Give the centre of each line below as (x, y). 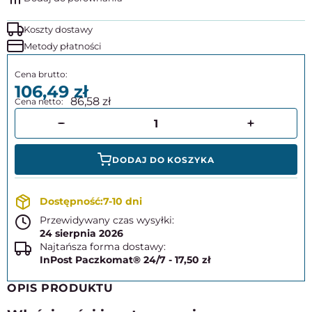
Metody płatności (63, 46)
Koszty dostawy (58, 29)
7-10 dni (123, 201)
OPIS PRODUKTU (60, 288)
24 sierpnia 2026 (81, 233)
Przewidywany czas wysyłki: (107, 220)
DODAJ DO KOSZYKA (163, 159)
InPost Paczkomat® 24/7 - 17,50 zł (125, 260)
